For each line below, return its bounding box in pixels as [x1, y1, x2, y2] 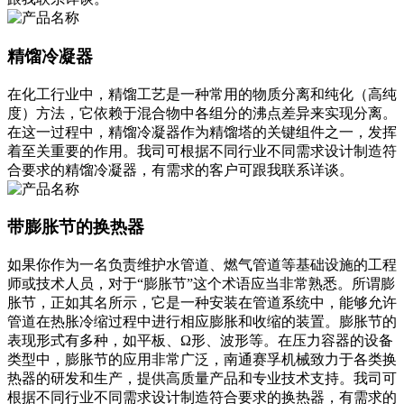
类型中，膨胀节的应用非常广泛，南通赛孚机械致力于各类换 [7, 352, 397, 368]
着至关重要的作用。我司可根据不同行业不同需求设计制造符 [7, 142, 397, 159]
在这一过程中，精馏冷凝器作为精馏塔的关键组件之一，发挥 [7, 124, 397, 140]
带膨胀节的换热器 [7, 217, 144, 237]
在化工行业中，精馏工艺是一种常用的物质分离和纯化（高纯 [7, 86, 397, 102]
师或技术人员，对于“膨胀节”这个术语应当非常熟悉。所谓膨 [7, 276, 395, 292]
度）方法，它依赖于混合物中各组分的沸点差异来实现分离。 [7, 105, 397, 121]
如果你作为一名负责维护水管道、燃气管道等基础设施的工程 [7, 257, 397, 273]
